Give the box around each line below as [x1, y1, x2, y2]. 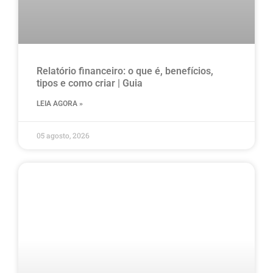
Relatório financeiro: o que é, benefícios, [37, 65, 213, 77]
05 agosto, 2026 [37, 130, 90, 141]
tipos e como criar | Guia [37, 77, 143, 90]
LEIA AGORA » [37, 99, 83, 108]
